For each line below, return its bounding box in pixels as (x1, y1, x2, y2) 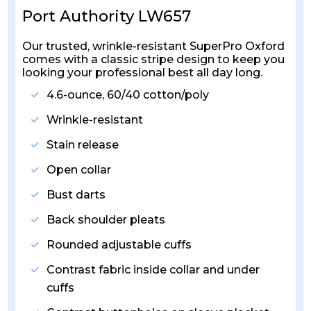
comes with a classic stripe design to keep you (22, 53, 285, 67)
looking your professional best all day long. (22, 66, 263, 80)
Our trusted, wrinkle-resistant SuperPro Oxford (22, 40, 285, 53)
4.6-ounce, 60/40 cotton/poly (47, 88, 210, 102)
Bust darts (47, 188, 106, 202)
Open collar (47, 163, 112, 177)
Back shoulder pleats (47, 213, 166, 227)
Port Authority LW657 (22, 7, 192, 26)
